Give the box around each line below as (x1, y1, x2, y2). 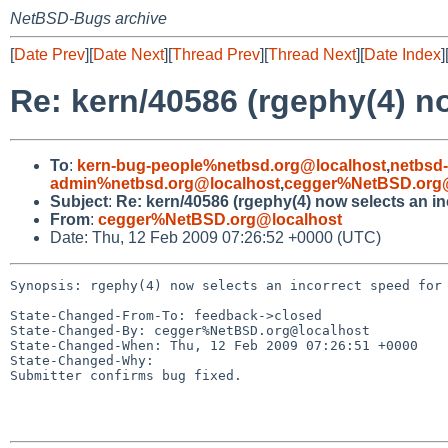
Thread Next (268, 46, 356, 63)
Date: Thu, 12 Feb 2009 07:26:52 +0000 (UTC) (50, 228, 381, 246)
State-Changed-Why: (10, 352, 154, 368)
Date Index (364, 46, 441, 63)
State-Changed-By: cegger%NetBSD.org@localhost (10, 322, 370, 338)
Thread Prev (172, 46, 260, 63)
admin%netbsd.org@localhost (50, 174, 280, 192)
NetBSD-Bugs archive (10, 10, 167, 27)
